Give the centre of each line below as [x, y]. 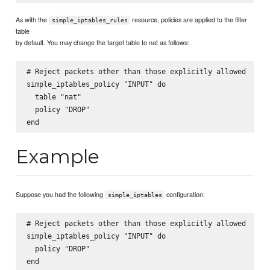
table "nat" [54, 97]
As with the [33, 19]
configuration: [185, 194]
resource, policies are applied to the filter [189, 19]
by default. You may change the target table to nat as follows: [103, 42]
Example [58, 156]
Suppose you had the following [61, 194]
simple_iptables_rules [89, 20]
